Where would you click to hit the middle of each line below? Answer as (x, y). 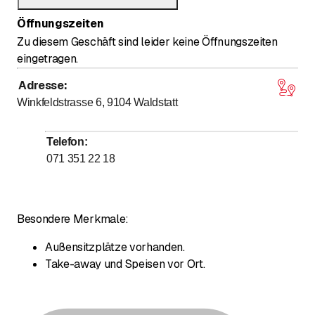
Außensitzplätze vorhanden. (115, 247)
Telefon (65, 142)
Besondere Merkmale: (73, 219)
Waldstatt (156, 103)
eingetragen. (48, 59)
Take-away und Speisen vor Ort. (125, 264)
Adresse (41, 86)
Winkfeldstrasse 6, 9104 (74, 103)
